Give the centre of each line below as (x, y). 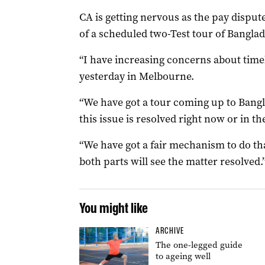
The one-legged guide (199, 245)
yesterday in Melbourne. (136, 76)
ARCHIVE (169, 231)
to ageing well (183, 256)
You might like (113, 208)
